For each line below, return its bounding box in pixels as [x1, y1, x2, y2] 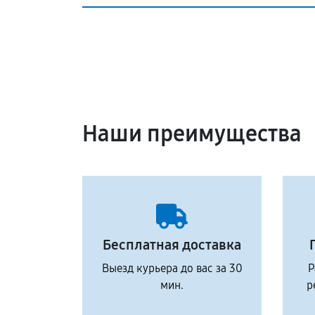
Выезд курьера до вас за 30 [101, 262, 243, 275]
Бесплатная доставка [103, 236, 241, 253]
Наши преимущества [82, 120, 302, 148]
